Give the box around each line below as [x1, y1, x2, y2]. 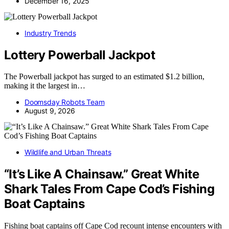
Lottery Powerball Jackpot [4, 47, 155, 62]
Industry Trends [25, 28, 76, 37]
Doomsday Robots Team [25, 98, 105, 107]
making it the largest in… [4, 81, 85, 90]
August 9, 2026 [25, 106, 75, 116]
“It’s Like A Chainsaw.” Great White [4, 167, 199, 182]
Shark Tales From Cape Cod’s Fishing [4, 181, 214, 197]
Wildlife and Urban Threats [25, 148, 111, 157]
